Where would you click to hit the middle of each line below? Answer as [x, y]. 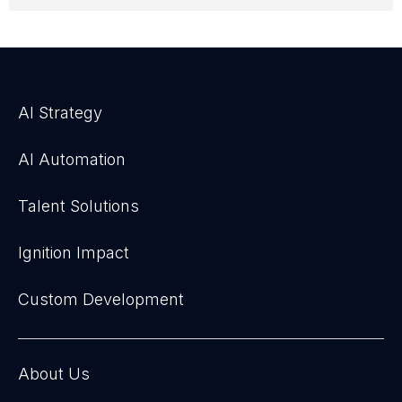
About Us [54, 374]
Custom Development [101, 299]
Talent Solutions [79, 206]
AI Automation [72, 159]
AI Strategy [60, 113]
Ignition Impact [74, 253]
